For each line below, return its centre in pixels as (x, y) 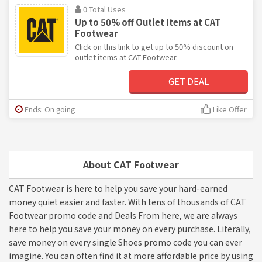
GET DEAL (188, 81)
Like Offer (230, 109)
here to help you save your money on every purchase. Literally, (130, 228)
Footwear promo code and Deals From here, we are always (123, 215)
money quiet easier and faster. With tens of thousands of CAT (127, 201)
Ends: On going (50, 109)
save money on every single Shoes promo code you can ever (125, 242)
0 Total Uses (104, 9)
